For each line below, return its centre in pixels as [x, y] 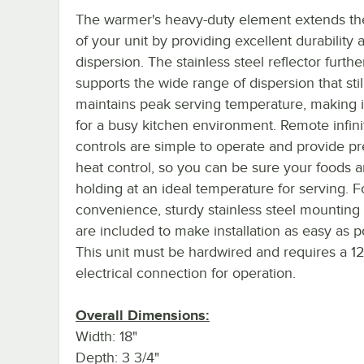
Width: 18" [106, 336]
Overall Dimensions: [143, 315]
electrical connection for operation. [186, 273]
